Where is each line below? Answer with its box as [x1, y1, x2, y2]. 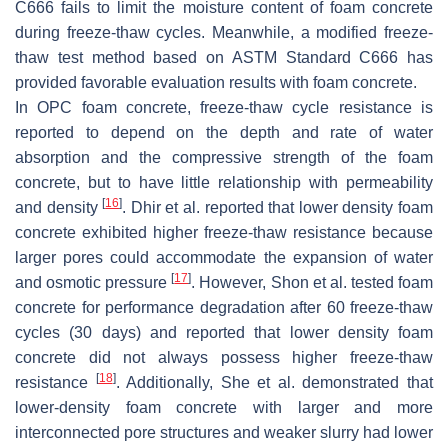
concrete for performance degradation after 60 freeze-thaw [15, 298, 433, 316]
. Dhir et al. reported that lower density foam [122, 198, 434, 216]
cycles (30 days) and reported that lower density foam [15, 323, 433, 341]
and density [15, 198, 103, 216]
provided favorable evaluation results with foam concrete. [15, 73, 417, 91]
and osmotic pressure [15, 273, 172, 291]
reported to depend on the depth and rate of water [15, 123, 433, 141]
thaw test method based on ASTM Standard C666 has [15, 48, 433, 66]
